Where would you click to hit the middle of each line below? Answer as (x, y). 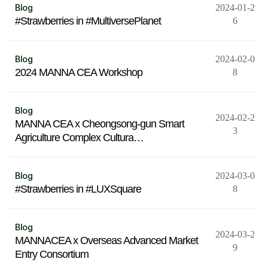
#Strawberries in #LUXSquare (78, 189)
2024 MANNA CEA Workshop (79, 72)
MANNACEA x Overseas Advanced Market (106, 240)
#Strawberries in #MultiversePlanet (88, 21)
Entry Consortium (52, 254)
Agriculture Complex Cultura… (79, 138)
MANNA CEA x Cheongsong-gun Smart (100, 124)
